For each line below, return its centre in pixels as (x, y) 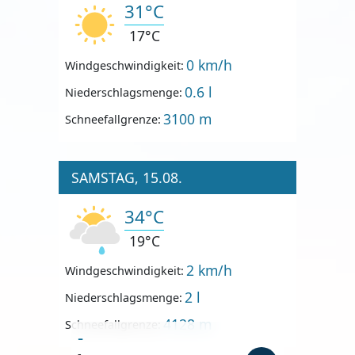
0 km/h (210, 65)
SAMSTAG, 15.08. (127, 178)
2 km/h (210, 271)
